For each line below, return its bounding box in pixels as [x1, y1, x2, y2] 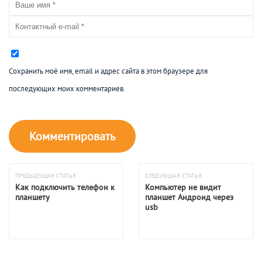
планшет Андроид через [144, 191, 233, 202]
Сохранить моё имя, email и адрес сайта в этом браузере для [9, 65, 208, 76]
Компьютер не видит [144, 181, 221, 192]
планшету [15, 191, 50, 202]
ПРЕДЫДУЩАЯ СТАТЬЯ [15, 171, 76, 180]
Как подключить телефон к [15, 181, 115, 192]
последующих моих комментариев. [9, 83, 125, 94]
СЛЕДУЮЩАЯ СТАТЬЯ [144, 171, 202, 180]
